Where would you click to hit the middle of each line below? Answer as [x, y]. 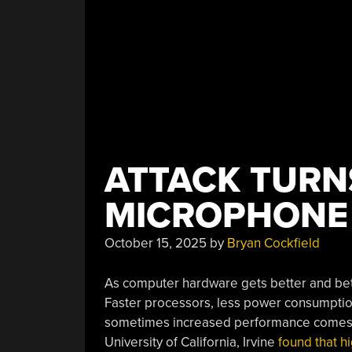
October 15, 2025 [155, 243]
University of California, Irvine [191, 342]
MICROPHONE [226, 216]
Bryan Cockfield [273, 243]
